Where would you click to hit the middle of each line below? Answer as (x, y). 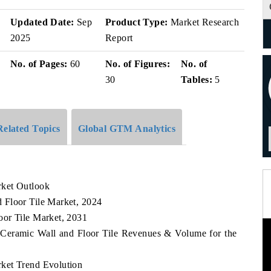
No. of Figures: (138, 64)
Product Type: (137, 22)
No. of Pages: (39, 64)
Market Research (204, 22)
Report (119, 38)
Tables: (197, 80)
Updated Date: (42, 22)
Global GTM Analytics (127, 128)
